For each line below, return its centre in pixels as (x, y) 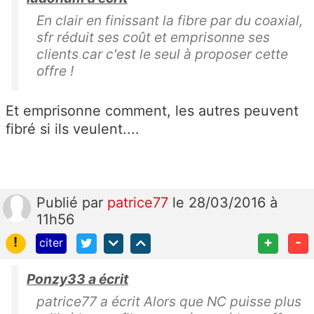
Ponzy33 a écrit (77, 279)
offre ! (55, 70)
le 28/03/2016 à (225, 202)
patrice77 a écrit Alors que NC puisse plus (169, 301)
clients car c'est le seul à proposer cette (162, 54)
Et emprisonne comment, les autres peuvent (152, 110)
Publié (59, 202)
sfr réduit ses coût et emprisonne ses (153, 37)
